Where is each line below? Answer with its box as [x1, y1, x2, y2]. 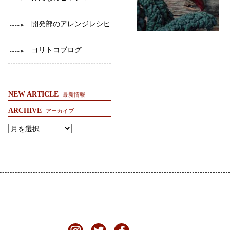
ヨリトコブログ [31, 46, 82, 54]
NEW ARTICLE [8, 90, 59, 99]
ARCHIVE [8, 107, 42, 115]
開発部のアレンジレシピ [31, 20, 110, 28]
